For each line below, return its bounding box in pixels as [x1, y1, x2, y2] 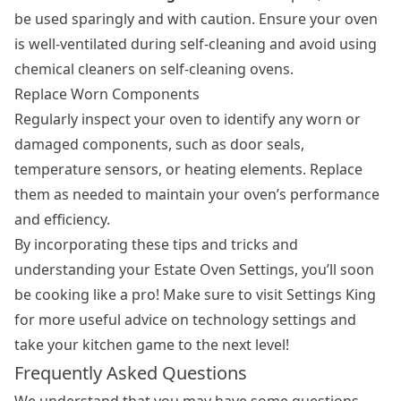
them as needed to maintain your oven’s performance [14, 183, 380, 204]
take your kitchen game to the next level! [14, 334, 289, 354]
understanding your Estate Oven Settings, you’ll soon [14, 259, 374, 279]
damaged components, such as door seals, [14, 133, 304, 154]
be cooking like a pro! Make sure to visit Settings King [14, 284, 376, 304]
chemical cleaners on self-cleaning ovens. [14, 58, 294, 79]
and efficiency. [14, 209, 110, 229]
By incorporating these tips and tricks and [14, 234, 298, 254]
